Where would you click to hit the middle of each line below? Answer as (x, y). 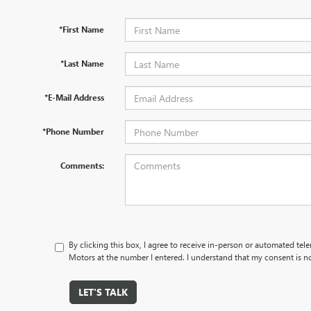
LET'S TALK (103, 292)
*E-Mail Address (74, 97)
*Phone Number (73, 131)
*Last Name (82, 63)
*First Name (81, 29)
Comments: (82, 165)
